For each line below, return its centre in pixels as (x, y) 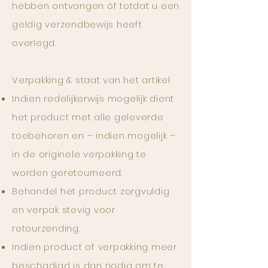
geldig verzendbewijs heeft (77, 24)
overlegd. (34, 43)
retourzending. (46, 228)
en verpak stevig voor (64, 210)
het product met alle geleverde (88, 117)
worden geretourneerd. (67, 173)
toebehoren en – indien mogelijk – (94, 135)
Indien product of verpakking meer (95, 247)
